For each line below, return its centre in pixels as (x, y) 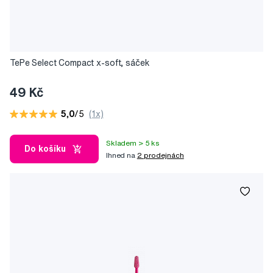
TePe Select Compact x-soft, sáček (80, 63)
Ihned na (122, 155)
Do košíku (45, 149)
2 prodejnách (160, 155)
